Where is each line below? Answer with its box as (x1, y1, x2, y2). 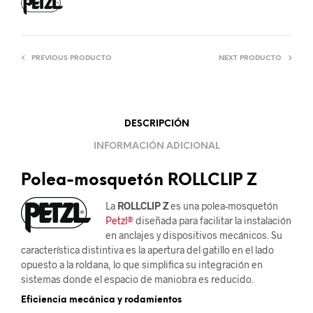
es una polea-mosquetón (168, 200, 278, 212)
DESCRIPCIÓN (124, 119, 189, 129)
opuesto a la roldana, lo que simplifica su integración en (21, 259, 263, 271)
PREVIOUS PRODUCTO (31, 54, 112, 63)
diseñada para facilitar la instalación (133, 214, 291, 227)
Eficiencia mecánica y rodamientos (21, 296, 182, 305)
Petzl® (105, 214, 133, 227)
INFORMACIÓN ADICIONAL (94, 141, 219, 151)
